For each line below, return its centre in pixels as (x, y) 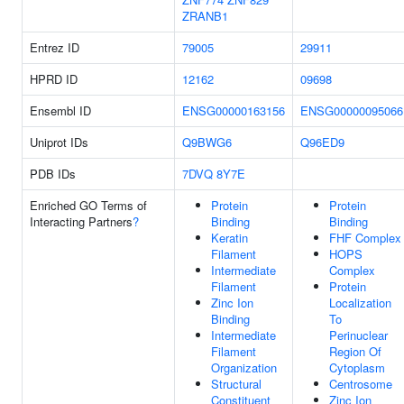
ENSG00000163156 (234, 110)
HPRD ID (54, 79)
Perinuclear (358, 335)
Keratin (230, 238)
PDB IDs (53, 174)
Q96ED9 (322, 142)
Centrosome (361, 384)
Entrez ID (55, 47)
